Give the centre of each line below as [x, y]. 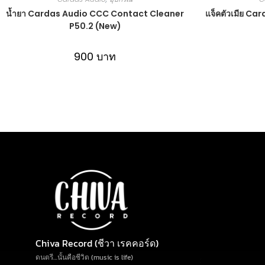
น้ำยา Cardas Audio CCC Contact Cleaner [95, 13]
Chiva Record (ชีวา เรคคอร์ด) [97, 243]
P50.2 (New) [95, 26]
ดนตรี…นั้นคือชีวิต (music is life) [84, 257]
